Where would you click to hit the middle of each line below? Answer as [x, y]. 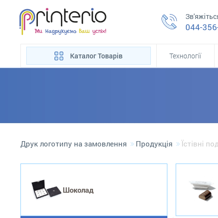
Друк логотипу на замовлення [74, 144]
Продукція [154, 144]
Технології [185, 56]
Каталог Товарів [96, 56]
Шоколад [78, 190]
